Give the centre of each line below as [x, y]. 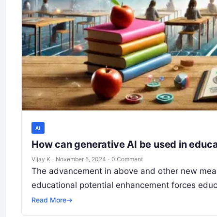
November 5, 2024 [81, 159]
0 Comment [127, 159]
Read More [49, 200]
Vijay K [41, 159]
